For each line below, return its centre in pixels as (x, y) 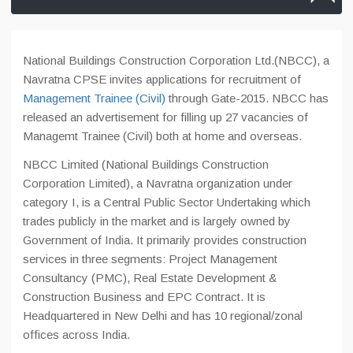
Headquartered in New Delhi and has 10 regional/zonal (163, 316)
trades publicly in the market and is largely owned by (157, 221)
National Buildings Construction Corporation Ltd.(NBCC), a (176, 60)
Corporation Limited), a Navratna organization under (158, 183)
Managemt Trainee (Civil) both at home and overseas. (162, 136)
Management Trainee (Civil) (94, 98)
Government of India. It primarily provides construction (165, 240)
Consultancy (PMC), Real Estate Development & (150, 278)
